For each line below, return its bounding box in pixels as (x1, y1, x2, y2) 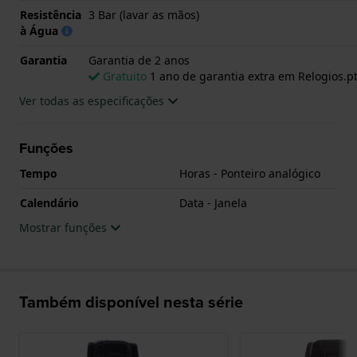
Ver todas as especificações (19, 92, 167, 108)
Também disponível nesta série (19, 289, 243, 313)
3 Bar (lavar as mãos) (88, 6, 199, 22)
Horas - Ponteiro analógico (179, 165, 320, 181)
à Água (20, 22, 61, 38)
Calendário (20, 194, 79, 210)
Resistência (20, 6, 81, 22)
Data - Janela (179, 194, 247, 210)
